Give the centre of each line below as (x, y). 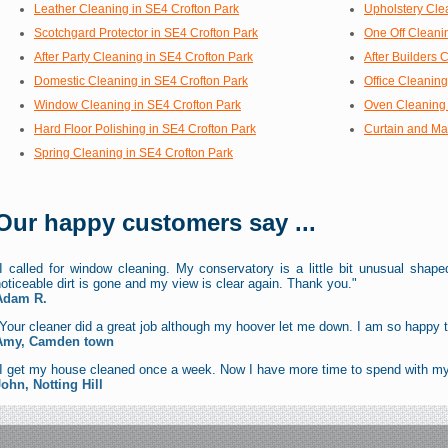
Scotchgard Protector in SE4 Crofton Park (146, 32)
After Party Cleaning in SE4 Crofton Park (143, 56)
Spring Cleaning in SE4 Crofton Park (133, 152)
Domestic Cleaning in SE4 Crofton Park (141, 80)
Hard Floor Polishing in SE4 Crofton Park (145, 128)
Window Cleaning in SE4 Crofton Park (137, 104)
